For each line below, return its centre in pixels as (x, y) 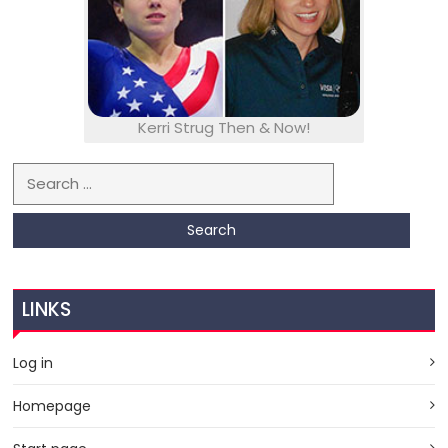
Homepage (52, 405)
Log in (33, 362)
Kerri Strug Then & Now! (224, 128)
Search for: (53, 174)
